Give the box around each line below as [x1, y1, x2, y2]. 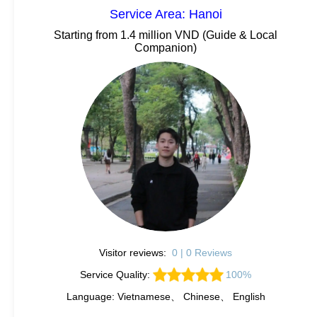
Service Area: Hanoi [109, 6, 222, 21]
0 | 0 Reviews [171, 246, 232, 258]
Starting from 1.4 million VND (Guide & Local [54, 28, 277, 41]
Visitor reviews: [99, 246, 170, 258]
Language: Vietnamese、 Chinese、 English [66, 290, 265, 302]
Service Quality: [79, 268, 153, 280]
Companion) [134, 41, 197, 54]
